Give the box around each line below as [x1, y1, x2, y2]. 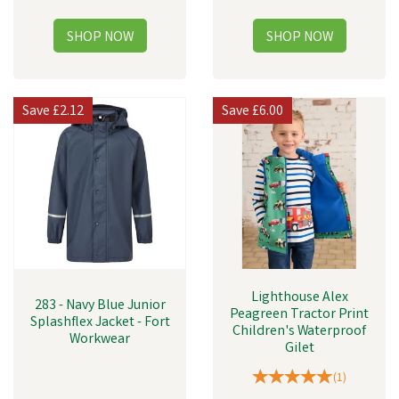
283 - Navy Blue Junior [34, 296, 166, 316]
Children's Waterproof [232, 322, 366, 342]
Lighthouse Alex [250, 288, 348, 308]
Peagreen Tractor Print [230, 305, 369, 325]
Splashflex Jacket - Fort [29, 313, 170, 333]
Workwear [69, 330, 130, 350]
